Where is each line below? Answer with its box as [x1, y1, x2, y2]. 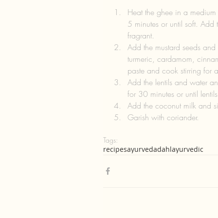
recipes [103, 144, 127, 154]
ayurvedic [172, 144, 203, 154]
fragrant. [127, 30, 162, 41]
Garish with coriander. [127, 111, 201, 123]
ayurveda [127, 144, 157, 154]
